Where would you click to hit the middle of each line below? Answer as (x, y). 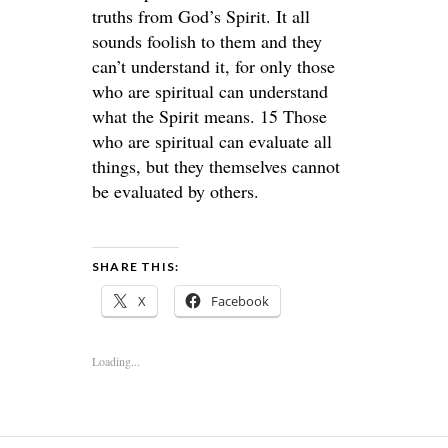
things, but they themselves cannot (216, 166)
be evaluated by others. (175, 191)
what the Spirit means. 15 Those (209, 116)
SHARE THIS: (136, 266)
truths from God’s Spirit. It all (201, 16)
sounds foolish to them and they (207, 41)
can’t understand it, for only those (213, 66)
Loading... (116, 361)
